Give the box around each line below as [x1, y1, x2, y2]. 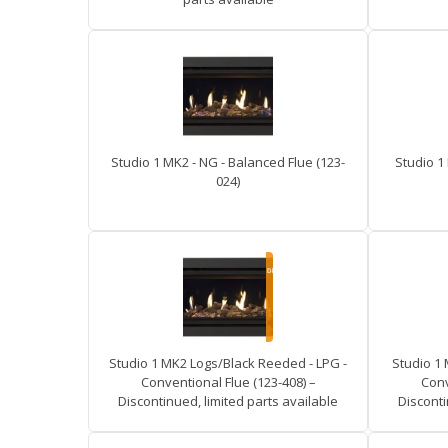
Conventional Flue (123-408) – [140, 373, 316, 391]
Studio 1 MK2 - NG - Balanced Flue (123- [111, 153, 345, 171]
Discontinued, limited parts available [118, 392, 338, 410]
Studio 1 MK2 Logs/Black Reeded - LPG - [109, 354, 347, 372]
